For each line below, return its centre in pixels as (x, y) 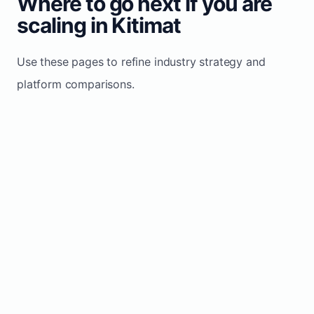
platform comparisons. (76, 84)
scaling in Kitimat (99, 25)
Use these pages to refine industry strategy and (141, 61)
